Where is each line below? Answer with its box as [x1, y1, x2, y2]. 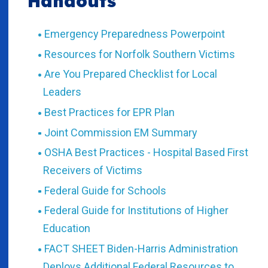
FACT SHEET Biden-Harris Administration [44, 242, 238, 255]
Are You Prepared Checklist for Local [44, 68, 217, 81]
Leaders [43, 86, 81, 99]
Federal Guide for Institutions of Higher [44, 204, 229, 217]
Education [43, 222, 90, 235]
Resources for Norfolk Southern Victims [44, 47, 235, 60]
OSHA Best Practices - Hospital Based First [44, 146, 248, 159]
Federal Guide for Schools [44, 184, 166, 197]
